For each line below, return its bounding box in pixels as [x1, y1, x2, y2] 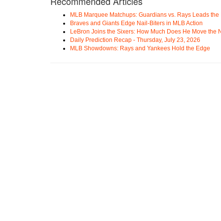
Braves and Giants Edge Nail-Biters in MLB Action [70, 19, 203, 27]
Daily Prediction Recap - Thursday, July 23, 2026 [70, 36, 200, 43]
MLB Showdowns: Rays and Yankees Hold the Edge [70, 44, 210, 52]
